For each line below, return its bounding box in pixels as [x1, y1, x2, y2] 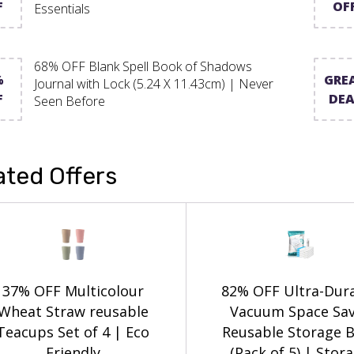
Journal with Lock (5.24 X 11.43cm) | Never [34, 74, 273, 92]
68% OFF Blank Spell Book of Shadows [34, 57, 252, 75]
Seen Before [34, 92, 105, 110]
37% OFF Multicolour [2, 281, 144, 300]
